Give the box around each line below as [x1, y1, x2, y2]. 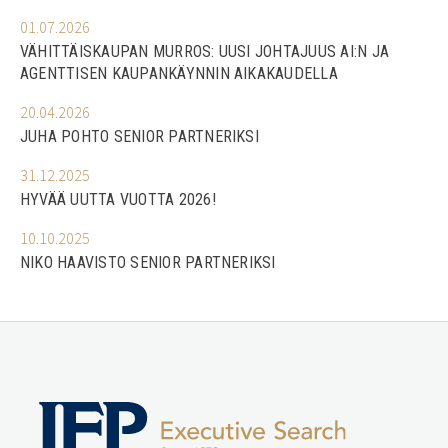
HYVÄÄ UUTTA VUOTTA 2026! [20, 189, 216, 209]
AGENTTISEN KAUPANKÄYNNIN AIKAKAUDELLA [20, 63, 338, 83]
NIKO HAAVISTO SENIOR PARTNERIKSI [20, 252, 276, 272]
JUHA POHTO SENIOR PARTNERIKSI [20, 126, 259, 146]
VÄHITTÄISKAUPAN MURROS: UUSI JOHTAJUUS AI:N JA [20, 41, 390, 61]
